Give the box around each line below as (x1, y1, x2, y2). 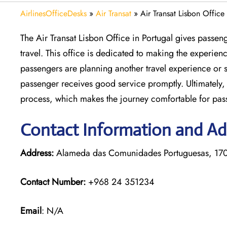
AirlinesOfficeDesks (20, 7, 87, 19)
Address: (20, 146, 54, 160)
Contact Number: (20, 175, 86, 188)
